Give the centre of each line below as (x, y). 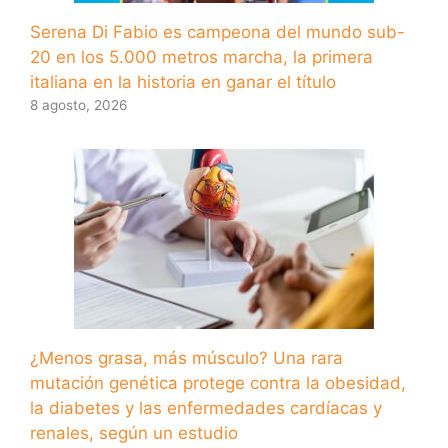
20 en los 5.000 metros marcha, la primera (201, 56)
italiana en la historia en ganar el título (183, 81)
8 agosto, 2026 (78, 104)
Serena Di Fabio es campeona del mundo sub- (217, 31)
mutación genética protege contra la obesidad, (218, 382)
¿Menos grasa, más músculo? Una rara (186, 357)
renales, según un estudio (134, 432)
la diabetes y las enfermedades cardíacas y (206, 407)
